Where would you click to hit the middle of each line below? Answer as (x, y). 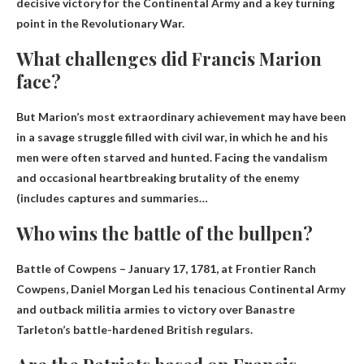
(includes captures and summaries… (112, 197)
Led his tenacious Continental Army (248, 288)
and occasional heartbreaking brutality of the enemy (158, 177)
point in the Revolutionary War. (100, 23)
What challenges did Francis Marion (169, 58)
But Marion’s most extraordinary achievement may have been (181, 116)
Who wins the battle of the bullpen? (165, 233)
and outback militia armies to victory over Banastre (156, 309)
